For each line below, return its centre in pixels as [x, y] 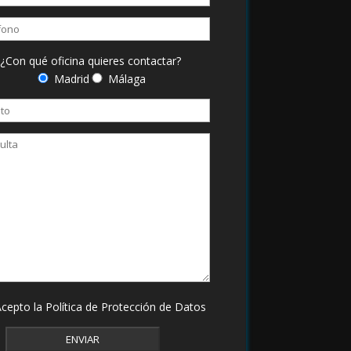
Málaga [127, 79]
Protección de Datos [153, 307]
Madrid [72, 79]
